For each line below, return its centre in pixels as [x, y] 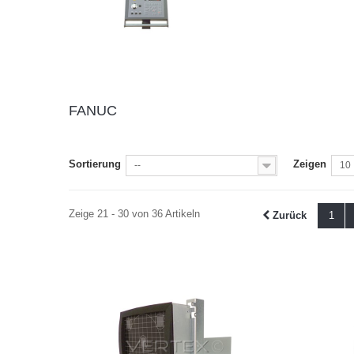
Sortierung [95, 164]
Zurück [289, 215]
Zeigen [310, 164]
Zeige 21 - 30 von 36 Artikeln [134, 213]
